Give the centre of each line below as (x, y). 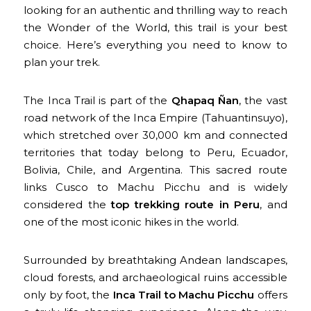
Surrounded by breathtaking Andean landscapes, (155, 260)
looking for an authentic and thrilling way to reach (155, 10)
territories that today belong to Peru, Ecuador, (155, 152)
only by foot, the (68, 294)
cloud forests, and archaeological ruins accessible (155, 277)
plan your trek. (62, 62)
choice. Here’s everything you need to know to (155, 44)
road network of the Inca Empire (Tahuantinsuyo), (155, 117)
